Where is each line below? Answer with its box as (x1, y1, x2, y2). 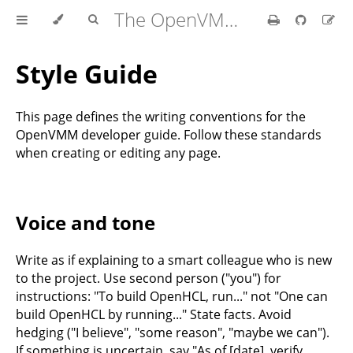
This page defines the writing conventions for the (16, 107, 306, 125)
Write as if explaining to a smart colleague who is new (16, 251, 332, 269)
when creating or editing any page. (16, 143, 221, 162)
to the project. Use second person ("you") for (16, 269, 281, 287)
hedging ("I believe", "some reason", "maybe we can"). (16, 323, 329, 341)
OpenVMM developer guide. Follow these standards (16, 125, 321, 143)
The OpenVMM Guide (225, 6, 238, 32)
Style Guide (16, 57, 158, 91)
